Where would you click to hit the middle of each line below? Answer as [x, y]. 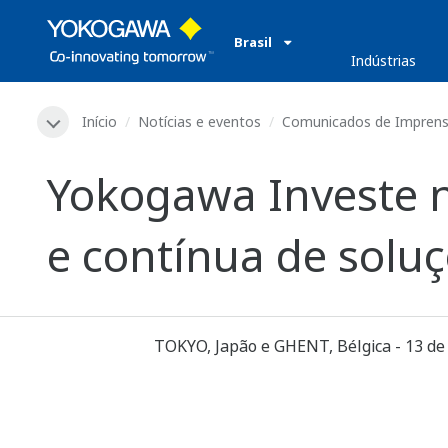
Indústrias [384, 60]
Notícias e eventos [199, 121]
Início [99, 121]
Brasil [253, 42]
